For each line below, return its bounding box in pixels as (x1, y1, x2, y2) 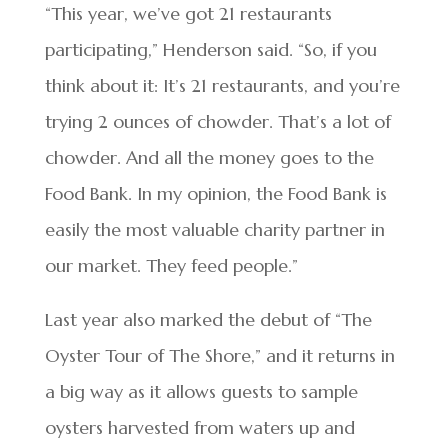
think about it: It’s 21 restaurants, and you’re (44, 73, 400, 97)
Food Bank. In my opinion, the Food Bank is (44, 181, 387, 205)
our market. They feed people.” (44, 253, 298, 277)
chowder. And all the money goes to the (44, 145, 374, 169)
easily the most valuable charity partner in (44, 217, 385, 241)
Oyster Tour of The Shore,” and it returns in (44, 343, 395, 367)
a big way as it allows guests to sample (44, 379, 358, 403)
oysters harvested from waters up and (44, 415, 355, 439)
